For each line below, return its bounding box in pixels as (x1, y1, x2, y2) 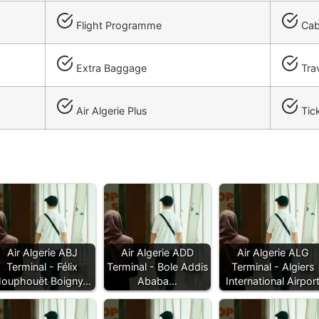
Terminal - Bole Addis (106, 261, 209, 273)
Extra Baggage (73, 62, 147, 75)
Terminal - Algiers (231, 261, 315, 273)
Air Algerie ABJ (6, 246, 78, 259)
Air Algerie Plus (73, 105, 147, 117)
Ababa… (137, 275, 177, 288)
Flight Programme (73, 19, 162, 32)
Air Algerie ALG (236, 246, 309, 259)
